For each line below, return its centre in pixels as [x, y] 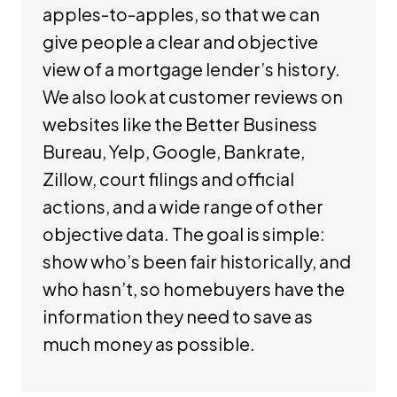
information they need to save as [178, 315]
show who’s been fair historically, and [197, 261]
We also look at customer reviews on [193, 96]
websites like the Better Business [180, 123]
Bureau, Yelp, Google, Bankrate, [174, 151]
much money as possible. [149, 343]
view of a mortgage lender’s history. [191, 68]
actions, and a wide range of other [183, 206]
